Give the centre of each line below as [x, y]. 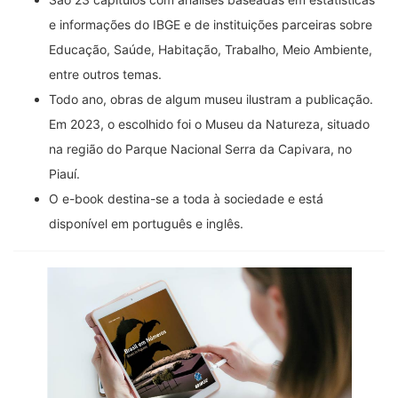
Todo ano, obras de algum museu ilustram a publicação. [211, 99]
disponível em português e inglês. [146, 223]
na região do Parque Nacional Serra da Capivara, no [200, 148]
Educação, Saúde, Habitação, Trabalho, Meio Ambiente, [211, 49]
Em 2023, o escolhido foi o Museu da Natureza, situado [209, 123]
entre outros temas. [105, 74]
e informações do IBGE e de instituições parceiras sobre [211, 24]
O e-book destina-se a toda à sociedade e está [186, 198]
